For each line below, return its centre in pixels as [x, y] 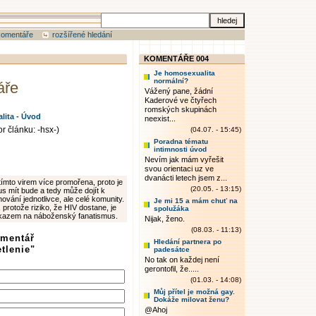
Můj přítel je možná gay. [194, 292]
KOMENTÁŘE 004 [176, 59]
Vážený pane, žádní [179, 91]
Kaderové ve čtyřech [181, 100]
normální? [171, 81]
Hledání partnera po [188, 242]
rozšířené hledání [82, 35]
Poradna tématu [181, 141]
